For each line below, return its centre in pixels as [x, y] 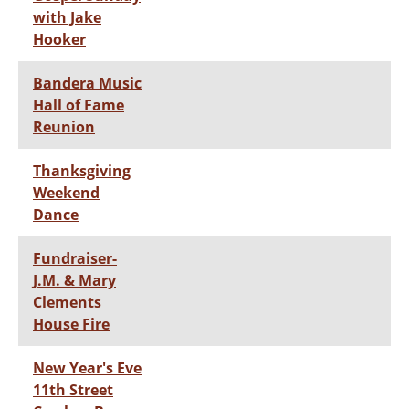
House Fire [71, 324]
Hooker [59, 39]
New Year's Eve [87, 367]
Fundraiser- [75, 258]
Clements [67, 302]
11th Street [73, 389]
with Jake [67, 17]
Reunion [64, 126]
